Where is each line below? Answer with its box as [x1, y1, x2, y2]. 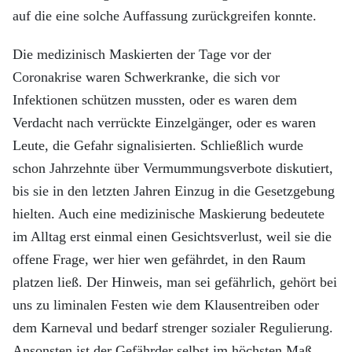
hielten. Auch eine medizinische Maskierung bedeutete [13, 206, 324, 222]
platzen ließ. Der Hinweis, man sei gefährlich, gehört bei [13, 274, 337, 290]
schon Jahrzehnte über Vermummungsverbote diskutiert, [13, 160, 333, 176]
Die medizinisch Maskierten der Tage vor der [13, 46, 271, 62]
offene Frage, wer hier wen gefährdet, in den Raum [13, 251, 306, 267]
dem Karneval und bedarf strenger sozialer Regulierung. [13, 320, 333, 335]
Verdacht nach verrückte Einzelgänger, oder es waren [13, 115, 316, 130]
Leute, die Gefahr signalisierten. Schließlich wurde [13, 137, 303, 153]
